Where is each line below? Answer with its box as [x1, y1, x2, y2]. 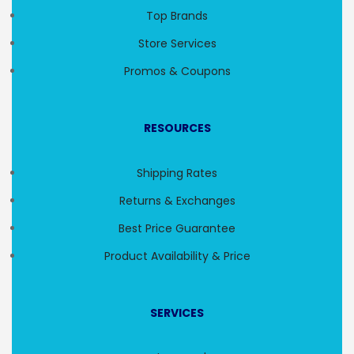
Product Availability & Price [104, 248, 250, 265]
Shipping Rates [137, 165, 217, 182]
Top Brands [146, 8, 208, 24]
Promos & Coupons [123, 63, 231, 80]
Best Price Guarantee [119, 220, 235, 237]
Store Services [137, 36, 217, 52]
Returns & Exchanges [119, 193, 235, 209]
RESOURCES [143, 120, 211, 137]
